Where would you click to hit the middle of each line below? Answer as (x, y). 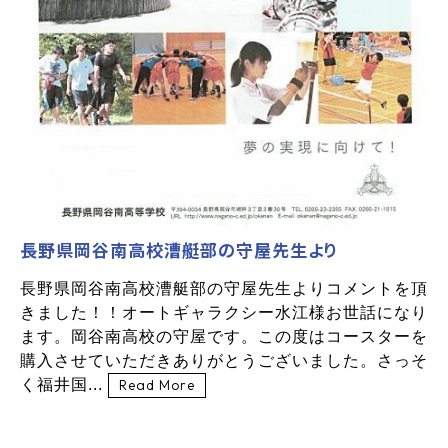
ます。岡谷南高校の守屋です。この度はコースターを (224, 337)
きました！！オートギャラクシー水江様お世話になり (224, 313)
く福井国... (64, 385)
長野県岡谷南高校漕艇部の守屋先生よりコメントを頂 (224, 289)
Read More (157, 385)
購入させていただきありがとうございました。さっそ (224, 361)
